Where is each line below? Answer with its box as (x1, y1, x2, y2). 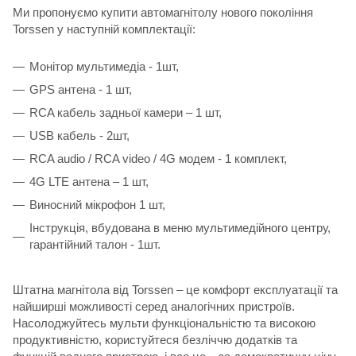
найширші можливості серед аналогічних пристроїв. (13, 299, 295, 313)
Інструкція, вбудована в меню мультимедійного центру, (29, 220, 331, 234)
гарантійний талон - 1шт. (29, 237, 161, 251)
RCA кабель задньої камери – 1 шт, (29, 105, 222, 119)
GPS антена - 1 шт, (29, 82, 132, 96)
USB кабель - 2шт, (29, 128, 130, 142)
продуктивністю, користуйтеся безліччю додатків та (13, 332, 297, 346)
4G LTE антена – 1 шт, (29, 174, 149, 188)
